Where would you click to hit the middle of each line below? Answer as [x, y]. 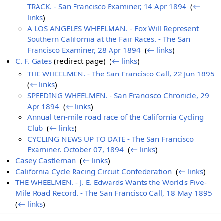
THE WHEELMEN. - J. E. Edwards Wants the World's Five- [111, 182]
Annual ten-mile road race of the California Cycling [116, 117]
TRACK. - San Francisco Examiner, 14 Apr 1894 [107, 6]
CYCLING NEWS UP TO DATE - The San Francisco [111, 139]
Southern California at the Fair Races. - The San [109, 39]
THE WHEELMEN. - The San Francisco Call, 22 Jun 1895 [121, 74]
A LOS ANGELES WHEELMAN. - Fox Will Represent [113, 28]
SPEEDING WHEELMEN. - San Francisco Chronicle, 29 [118, 95]
